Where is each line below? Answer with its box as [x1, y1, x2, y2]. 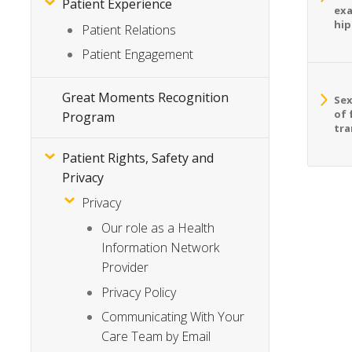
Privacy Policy [101, 283, 177, 301]
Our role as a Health [101, 219, 215, 237]
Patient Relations [82, 20, 177, 38]
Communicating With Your [101, 308, 245, 326]
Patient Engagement [82, 46, 194, 64]
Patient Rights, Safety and [62, 148, 214, 167]
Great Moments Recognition [62, 89, 229, 106]
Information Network [101, 239, 220, 257]
